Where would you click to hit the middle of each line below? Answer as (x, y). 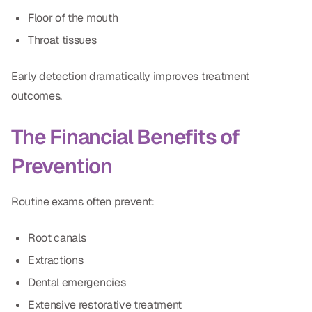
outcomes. (37, 95)
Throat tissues (62, 40)
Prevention (62, 166)
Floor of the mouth (73, 17)
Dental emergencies (77, 282)
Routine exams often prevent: (83, 201)
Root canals (57, 237)
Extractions (56, 260)
